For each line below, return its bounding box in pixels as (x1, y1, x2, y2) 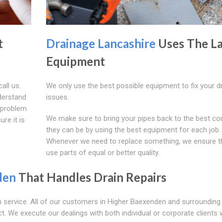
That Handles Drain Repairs (16, 170, 166, 185)
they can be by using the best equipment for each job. (46, 125, 221, 135)
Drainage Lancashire (46, 36, 156, 51)
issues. (46, 93, 69, 102)
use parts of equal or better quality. (46, 148, 160, 158)
